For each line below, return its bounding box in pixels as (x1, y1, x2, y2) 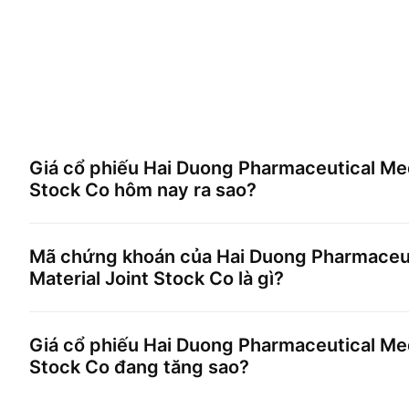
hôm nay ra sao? (110, 179, 257, 201)
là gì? (234, 267, 284, 289)
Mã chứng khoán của (29, 246, 216, 267)
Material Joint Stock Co (29, 267, 234, 289)
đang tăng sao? (110, 356, 249, 378)
